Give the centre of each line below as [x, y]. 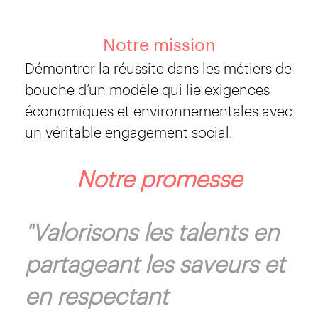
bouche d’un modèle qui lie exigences [147, 89]
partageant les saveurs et [155, 263]
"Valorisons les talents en [152, 231]
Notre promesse [159, 178]
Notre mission [159, 44]
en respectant [97, 295]
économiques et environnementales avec [159, 110]
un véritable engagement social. [129, 131]
